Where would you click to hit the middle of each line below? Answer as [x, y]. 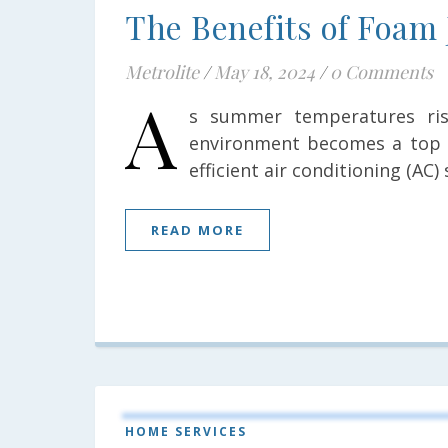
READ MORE [197, 230]
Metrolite [162, 72]
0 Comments [381, 72]
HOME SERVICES [186, 431]
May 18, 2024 [264, 72]
